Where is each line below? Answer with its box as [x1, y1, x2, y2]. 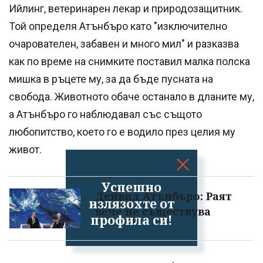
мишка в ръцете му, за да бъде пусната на [9, 72, 213, 85]
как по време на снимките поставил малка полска [9, 55, 250, 68]
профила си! [90, 211, 173, 228]
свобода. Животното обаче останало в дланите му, [9, 90, 254, 103]
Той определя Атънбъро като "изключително [9, 19, 227, 32]
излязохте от [89, 194, 174, 212]
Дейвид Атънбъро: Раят [95, 188, 232, 203]
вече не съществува [95, 204, 211, 218]
